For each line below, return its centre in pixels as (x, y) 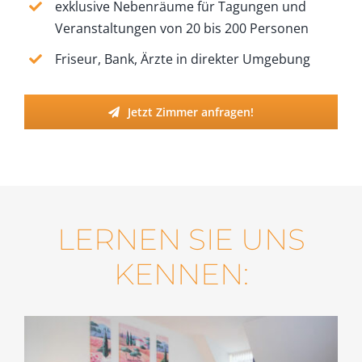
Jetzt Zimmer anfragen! (190, 112)
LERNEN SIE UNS (181, 240)
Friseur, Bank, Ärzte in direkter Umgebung (183, 59)
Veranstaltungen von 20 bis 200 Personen (182, 28)
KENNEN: (181, 274)
